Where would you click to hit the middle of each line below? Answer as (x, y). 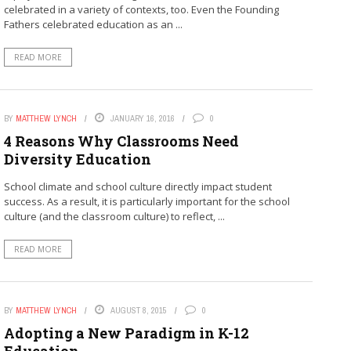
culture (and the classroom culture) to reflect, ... (114, 216)
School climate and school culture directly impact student (138, 186)
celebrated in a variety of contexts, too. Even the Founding (141, 9)
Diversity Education (77, 159)
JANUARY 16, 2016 (142, 118)
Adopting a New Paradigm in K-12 (126, 333)
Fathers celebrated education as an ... (93, 24)
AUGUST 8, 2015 (138, 310)
